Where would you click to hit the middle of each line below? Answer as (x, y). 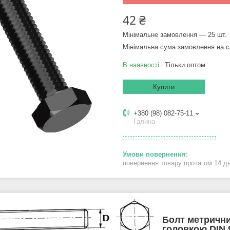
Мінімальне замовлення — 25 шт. (175, 35)
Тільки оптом (185, 65)
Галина (144, 122)
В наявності (141, 65)
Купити (164, 87)
